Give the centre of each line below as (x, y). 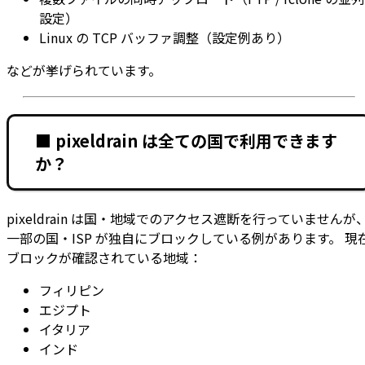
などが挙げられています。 (84, 70)
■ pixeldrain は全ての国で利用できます (186, 140)
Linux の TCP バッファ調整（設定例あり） (165, 37)
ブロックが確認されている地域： (104, 258)
